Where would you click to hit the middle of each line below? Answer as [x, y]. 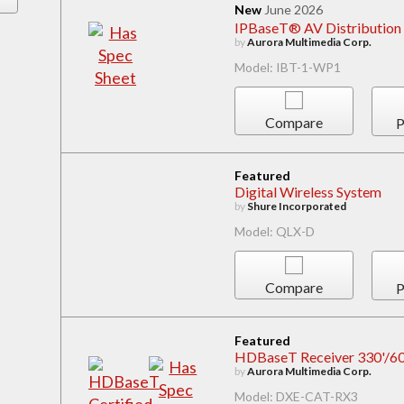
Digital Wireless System [308, 192]
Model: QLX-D [274, 232]
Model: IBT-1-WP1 [287, 67]
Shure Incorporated [296, 207]
